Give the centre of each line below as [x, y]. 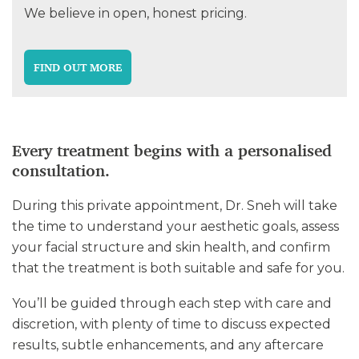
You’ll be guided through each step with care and [172, 303]
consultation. [61, 171]
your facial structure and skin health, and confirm [171, 247]
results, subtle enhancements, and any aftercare [168, 345]
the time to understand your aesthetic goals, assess [175, 226]
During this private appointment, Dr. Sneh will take [175, 206]
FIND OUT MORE [78, 67]
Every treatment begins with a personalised [172, 151]
